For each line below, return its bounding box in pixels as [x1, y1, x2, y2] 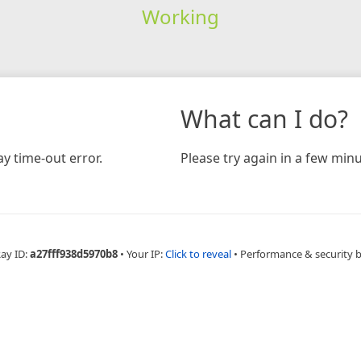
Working [141, 2, 219, 30]
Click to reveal [164, 246, 231, 261]
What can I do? [180, 102, 348, 135]
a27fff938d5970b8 [29, 246, 118, 261]
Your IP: [126, 246, 165, 261]
